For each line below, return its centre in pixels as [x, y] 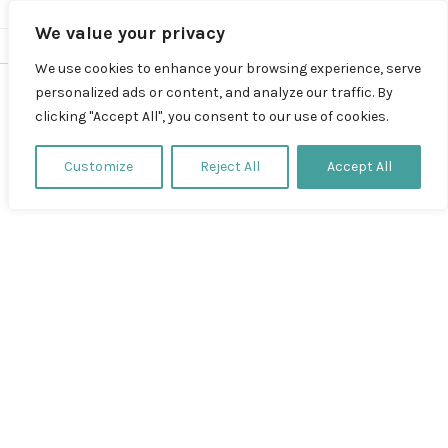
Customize [99, 166]
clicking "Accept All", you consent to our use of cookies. [211, 116]
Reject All [230, 166]
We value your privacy [130, 33]
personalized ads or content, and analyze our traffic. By [214, 92]
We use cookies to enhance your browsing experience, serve [228, 68]
